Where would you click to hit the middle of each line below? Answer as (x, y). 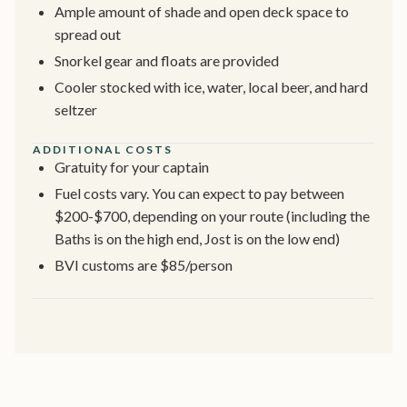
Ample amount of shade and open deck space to (202, 11)
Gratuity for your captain (132, 166)
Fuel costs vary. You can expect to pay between (199, 193)
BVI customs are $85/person (144, 264)
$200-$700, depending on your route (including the (212, 215)
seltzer (76, 109)
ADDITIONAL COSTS (103, 149)
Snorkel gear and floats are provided (167, 60)
